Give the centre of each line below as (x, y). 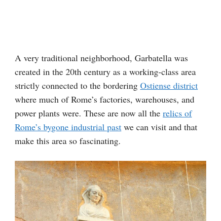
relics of (177, 113)
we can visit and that (159, 127)
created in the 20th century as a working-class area (105, 71)
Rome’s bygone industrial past (68, 127)
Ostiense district (169, 85)
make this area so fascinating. (68, 140)
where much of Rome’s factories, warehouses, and (105, 99)
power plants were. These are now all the (89, 113)
